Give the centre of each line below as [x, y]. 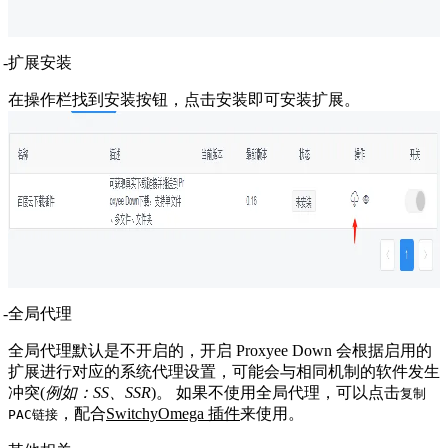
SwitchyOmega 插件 [173, 413]
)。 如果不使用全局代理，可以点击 [275, 392]
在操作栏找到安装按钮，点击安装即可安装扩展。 [184, 99]
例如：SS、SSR [98, 392]
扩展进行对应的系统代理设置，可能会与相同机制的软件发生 [224, 371]
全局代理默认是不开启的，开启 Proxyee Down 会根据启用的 [220, 350]
